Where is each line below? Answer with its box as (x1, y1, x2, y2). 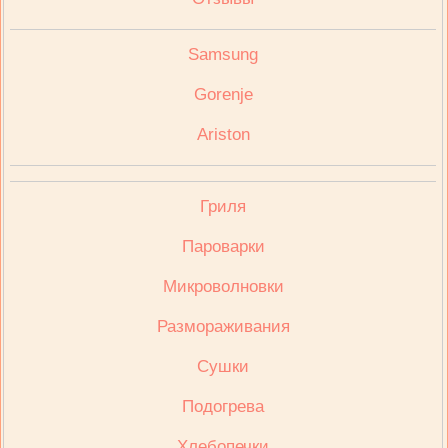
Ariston (196, 125, 250, 144)
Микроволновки (162, 277, 284, 296)
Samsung (188, 45, 259, 64)
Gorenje (193, 85, 253, 104)
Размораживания (156, 317, 290, 336)
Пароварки (181, 237, 265, 256)
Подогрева (182, 397, 265, 416)
